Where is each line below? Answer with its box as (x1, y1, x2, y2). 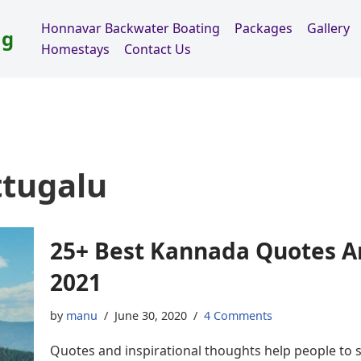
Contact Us (124, 39, 191, 58)
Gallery (307, 19, 350, 37)
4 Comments (203, 307, 272, 323)
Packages (234, 19, 293, 37)
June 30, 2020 (114, 307, 187, 323)
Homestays (41, 39, 110, 58)
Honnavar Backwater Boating (41, 19, 220, 37)
